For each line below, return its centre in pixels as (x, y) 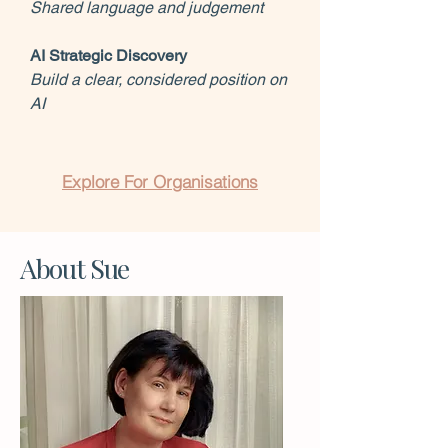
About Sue (74, 268)
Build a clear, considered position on (158, 79)
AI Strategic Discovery (108, 55)
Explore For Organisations (160, 181)
